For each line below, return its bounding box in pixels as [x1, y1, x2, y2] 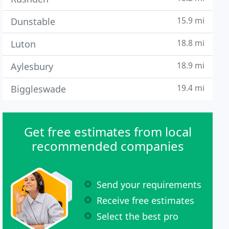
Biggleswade [11, 83, 66, 95]
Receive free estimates [97, 194, 195, 207]
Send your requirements [97, 178, 202, 191]
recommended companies [31, 138, 184, 154]
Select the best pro [97, 210, 179, 222]
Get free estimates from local [24, 123, 192, 140]
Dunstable [11, 15, 56, 28]
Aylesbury [11, 60, 54, 73]
